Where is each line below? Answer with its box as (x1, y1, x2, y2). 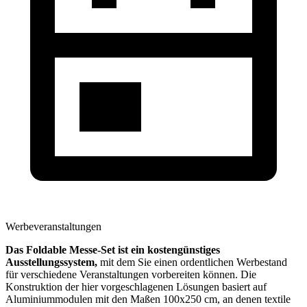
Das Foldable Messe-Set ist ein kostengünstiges (5, 243, 220, 256)
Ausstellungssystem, (5, 256, 97, 268)
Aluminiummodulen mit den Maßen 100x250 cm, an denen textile (5, 293, 291, 305)
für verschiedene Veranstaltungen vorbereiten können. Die (5, 268, 256, 280)
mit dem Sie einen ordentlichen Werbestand (97, 256, 287, 268)
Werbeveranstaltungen (5, 220, 101, 232)
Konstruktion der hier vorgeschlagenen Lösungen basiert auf (5, 280, 267, 293)
